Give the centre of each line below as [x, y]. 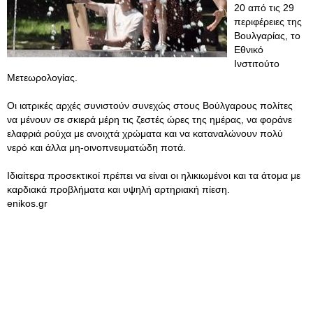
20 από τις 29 [264, 8]
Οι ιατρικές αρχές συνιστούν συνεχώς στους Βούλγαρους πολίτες [150, 105]
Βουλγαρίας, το [267, 36]
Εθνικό [249, 50]
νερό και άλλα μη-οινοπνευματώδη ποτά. [96, 147]
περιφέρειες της [268, 22]
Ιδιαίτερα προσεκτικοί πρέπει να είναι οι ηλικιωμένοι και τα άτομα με [154, 175]
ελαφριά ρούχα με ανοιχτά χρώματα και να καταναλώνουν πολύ [145, 133]
